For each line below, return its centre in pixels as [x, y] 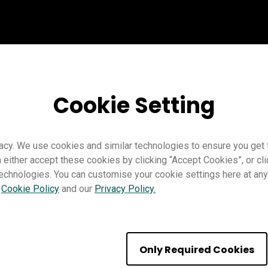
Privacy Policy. [125, 188]
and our [77, 188]
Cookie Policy [30, 188]
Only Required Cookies [197, 249]
